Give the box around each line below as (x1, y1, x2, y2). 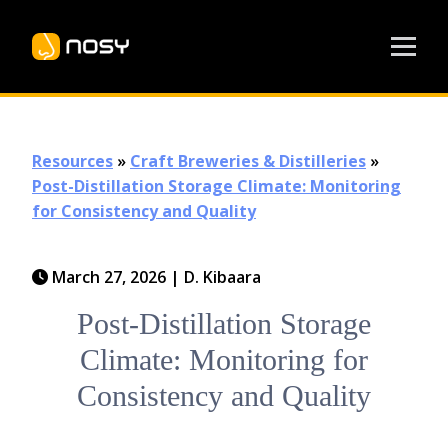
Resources (32, 150, 113, 172)
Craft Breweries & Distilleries (130, 150, 366, 172)
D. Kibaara (184, 266, 261, 288)
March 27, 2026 (52, 266, 166, 288)
